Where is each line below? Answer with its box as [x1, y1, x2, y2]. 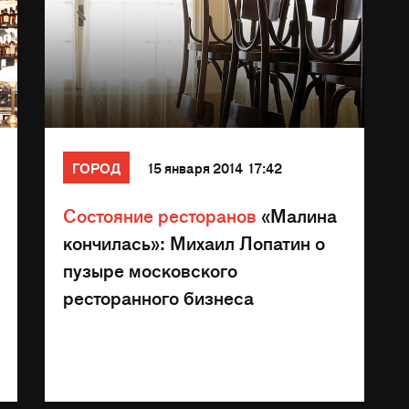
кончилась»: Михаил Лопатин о [63, 230, 325, 255]
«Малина [257, 203, 337, 227]
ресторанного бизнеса [63, 285, 254, 309]
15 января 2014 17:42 [148, 159, 282, 176]
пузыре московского [63, 257, 237, 282]
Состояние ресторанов [63, 203, 257, 227]
